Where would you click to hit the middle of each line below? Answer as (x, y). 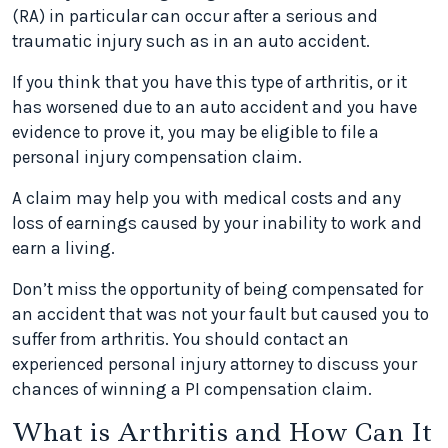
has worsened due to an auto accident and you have (214, 107)
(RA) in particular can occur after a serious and (195, 16)
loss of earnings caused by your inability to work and (217, 223)
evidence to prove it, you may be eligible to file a (195, 132)
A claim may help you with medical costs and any (206, 198)
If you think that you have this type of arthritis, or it (209, 82)
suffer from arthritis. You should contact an (180, 339)
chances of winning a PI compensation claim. (192, 389)
